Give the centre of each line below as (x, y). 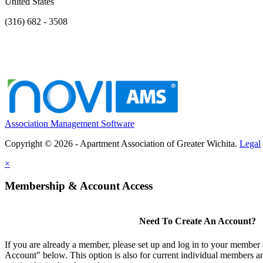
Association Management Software (70, 123)
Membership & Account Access (79, 186)
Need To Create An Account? (197, 221)
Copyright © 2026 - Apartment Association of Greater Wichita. (122, 143)
